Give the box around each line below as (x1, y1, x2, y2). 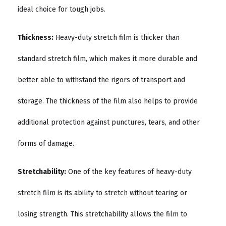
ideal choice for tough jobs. (18, 5, 105, 14)
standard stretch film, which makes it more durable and (18, 54, 197, 64)
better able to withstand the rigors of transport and (18, 76, 185, 85)
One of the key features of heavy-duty (66, 167, 192, 177)
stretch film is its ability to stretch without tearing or (18, 189, 187, 198)
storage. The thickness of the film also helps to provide (18, 97, 198, 106)
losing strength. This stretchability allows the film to (18, 210, 187, 219)
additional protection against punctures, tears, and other (18, 118, 200, 127)
